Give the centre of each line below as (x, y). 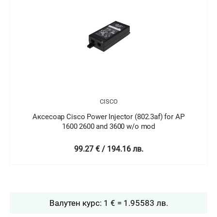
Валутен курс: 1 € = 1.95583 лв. (108, 203)
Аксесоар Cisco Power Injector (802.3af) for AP (108, 116)
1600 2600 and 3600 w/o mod (108, 126)
